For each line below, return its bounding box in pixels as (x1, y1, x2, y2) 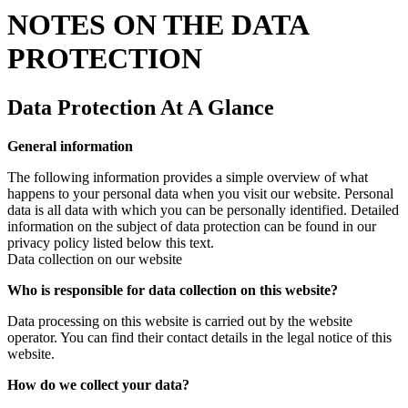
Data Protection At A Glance (7, 95, 274, 119)
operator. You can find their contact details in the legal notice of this (7, 329, 392, 345)
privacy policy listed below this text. (7, 234, 214, 250)
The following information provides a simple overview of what (7, 168, 368, 185)
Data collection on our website (7, 250, 182, 267)
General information (7, 138, 133, 154)
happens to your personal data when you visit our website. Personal (7, 185, 393, 201)
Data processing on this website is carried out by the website (7, 312, 352, 329)
